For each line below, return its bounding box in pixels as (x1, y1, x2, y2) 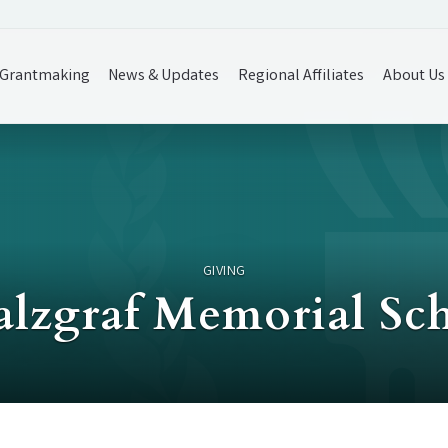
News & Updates (108, 64, 220, 88)
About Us (383, 64, 446, 88)
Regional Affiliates (238, 64, 365, 88)
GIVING (202, 261, 246, 283)
